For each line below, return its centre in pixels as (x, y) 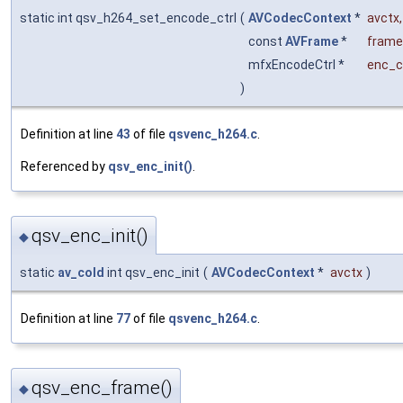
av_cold (81, 273)
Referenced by (64, 166)
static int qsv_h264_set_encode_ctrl (128, 18)
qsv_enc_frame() (102, 388)
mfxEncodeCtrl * (298, 64)
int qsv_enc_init (152, 273)
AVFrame (312, 41)
